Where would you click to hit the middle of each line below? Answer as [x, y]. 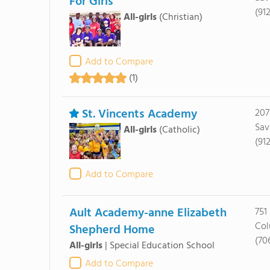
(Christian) [181, 17]
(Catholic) [179, 130]
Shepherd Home [112, 230]
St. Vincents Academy [139, 115]
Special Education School [162, 246]
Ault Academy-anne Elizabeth [148, 213]
